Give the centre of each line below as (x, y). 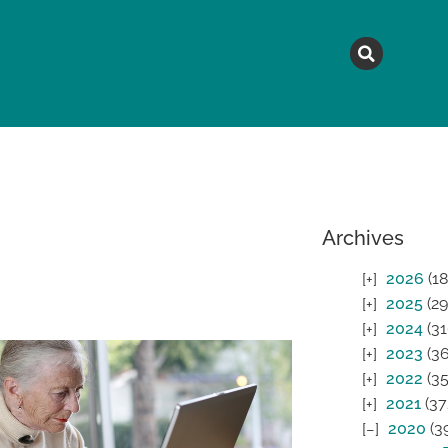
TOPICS (281, 164)
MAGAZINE (89, 164)
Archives (362, 238)
